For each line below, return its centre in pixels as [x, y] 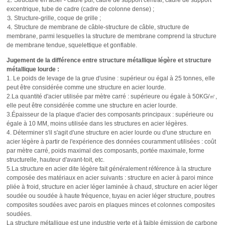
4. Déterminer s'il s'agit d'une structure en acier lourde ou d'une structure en [109, 133]
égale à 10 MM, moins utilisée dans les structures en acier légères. [97, 124]
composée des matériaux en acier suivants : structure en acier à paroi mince [110, 178]
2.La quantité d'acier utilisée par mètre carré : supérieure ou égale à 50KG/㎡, [112, 96]
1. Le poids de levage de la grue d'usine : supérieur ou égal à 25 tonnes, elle [111, 78]
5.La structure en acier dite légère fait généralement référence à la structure [109, 169]
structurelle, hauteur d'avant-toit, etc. [56, 160]
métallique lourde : [33, 69]
